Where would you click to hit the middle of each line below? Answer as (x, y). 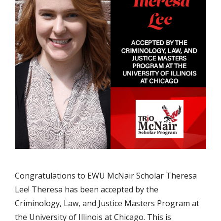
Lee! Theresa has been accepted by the (87, 189)
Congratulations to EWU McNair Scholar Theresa (106, 176)
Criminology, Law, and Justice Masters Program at (107, 203)
